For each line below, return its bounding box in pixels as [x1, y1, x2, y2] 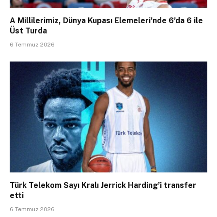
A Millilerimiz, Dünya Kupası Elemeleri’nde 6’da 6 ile [10, 15, 203, 25]
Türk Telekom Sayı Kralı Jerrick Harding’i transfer [10, 181, 196, 190]
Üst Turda [10, 26, 47, 35]
